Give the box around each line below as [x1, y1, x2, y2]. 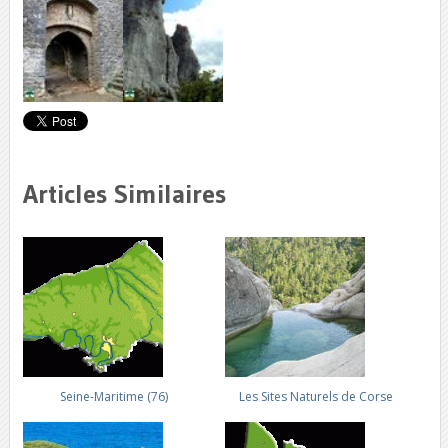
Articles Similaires [22, 178, 226, 210]
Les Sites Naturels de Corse [238, 388, 393, 405]
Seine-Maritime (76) [59, 388, 168, 405]
